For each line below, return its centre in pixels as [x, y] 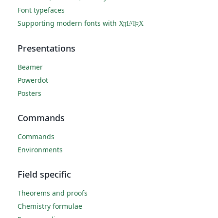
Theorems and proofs [53, 193]
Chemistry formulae [50, 206]
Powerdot [33, 80]
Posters [29, 93]
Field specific [44, 174]
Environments [40, 150]
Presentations [46, 48]
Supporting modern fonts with [68, 23]
